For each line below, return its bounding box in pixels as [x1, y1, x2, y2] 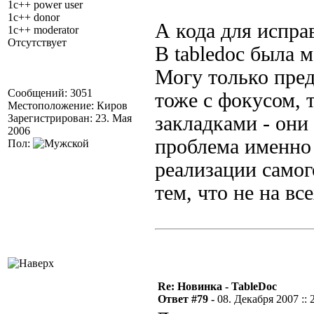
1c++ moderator [8, 24, 78, 36]
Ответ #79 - [158, 293, 217, 305]
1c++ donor [8, 11, 60, 23]
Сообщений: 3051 [8, 87, 93, 99]
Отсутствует [8, 36, 67, 48]
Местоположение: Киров [8, 100, 128, 111]
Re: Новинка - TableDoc [158, 280, 277, 292]
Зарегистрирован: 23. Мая [8, 112, 132, 124]
